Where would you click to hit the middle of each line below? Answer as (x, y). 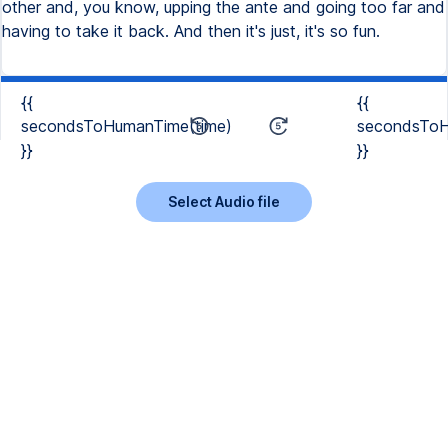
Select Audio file (224, 201)
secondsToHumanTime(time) (126, 126)
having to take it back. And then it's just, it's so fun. (191, 31)
